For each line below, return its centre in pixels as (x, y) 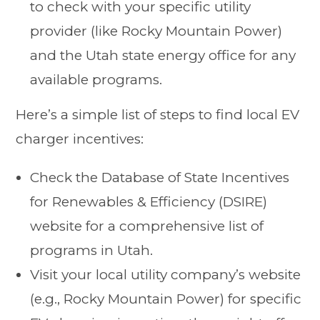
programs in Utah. (92, 251)
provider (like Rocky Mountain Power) (156, 31)
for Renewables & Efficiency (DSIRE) (149, 202)
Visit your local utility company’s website (166, 275)
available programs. (96, 80)
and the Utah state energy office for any (163, 56)
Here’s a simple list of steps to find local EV (158, 115)
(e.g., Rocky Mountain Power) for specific (166, 299)
